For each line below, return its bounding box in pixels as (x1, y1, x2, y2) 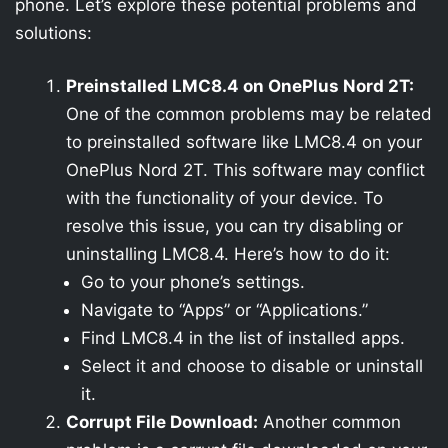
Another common (258, 412, 401, 432)
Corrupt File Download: (66, 412, 258, 432)
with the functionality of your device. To (66, 188, 383, 208)
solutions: (15, 22, 92, 43)
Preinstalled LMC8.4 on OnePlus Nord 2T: (66, 76, 414, 96)
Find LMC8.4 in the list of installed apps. (81, 328, 405, 348)
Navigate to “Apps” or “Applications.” (81, 300, 368, 320)
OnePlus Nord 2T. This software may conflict (66, 160, 425, 180)
